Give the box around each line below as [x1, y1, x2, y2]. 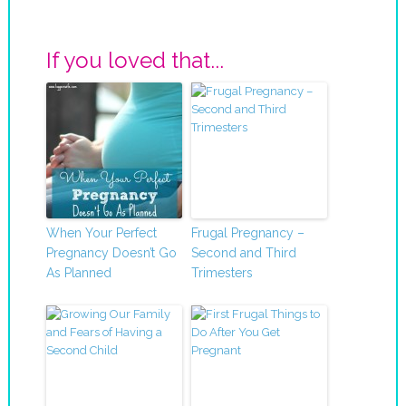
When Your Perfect [45, 225, 157, 240]
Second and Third [190, 245, 296, 260]
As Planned [45, 265, 111, 280]
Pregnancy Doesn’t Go [45, 245, 177, 260]
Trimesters [190, 265, 253, 280]
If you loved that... [45, 46, 224, 73]
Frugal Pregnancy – [190, 225, 304, 240]
